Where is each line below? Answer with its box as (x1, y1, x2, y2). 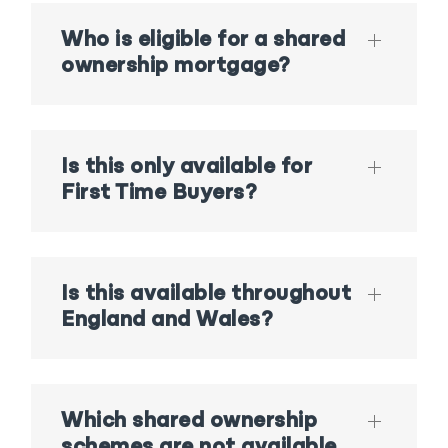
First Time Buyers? (61, 182, 257, 206)
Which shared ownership (61, 410, 318, 434)
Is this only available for (61, 156, 313, 180)
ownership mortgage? (61, 55, 290, 79)
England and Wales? (61, 309, 273, 333)
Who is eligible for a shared (61, 29, 346, 53)
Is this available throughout (61, 283, 352, 307)
